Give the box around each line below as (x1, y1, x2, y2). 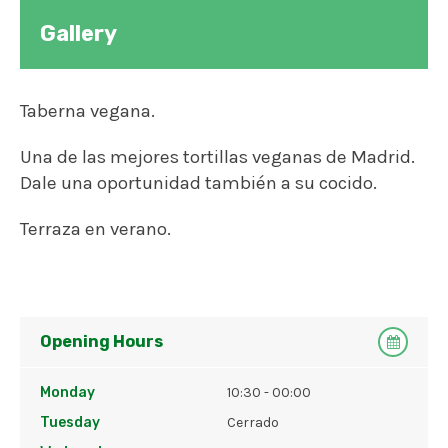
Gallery (40, 20, 117, 48)
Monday (40, 384, 95, 402)
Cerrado (227, 414, 280, 432)
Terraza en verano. (20, 218, 171, 241)
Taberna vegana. (20, 100, 155, 123)
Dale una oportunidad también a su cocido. (20, 172, 377, 195)
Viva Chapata (40, 75, 126, 93)
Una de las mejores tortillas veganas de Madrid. (20, 146, 415, 169)
